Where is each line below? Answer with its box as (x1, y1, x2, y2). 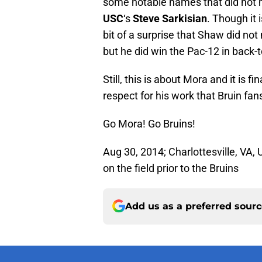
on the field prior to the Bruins (103, 161, 239, 174)
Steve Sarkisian (133, 12, 207, 25)
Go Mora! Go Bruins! (103, 117, 195, 130)
